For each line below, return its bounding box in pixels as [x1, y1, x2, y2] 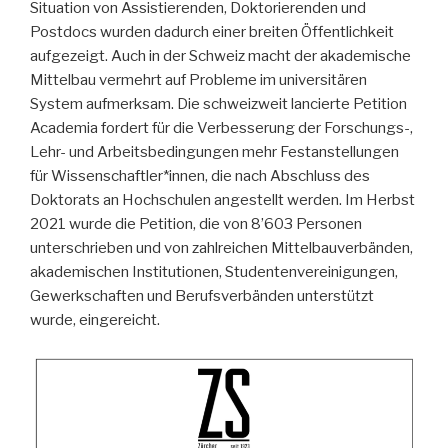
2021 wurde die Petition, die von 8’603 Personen [30, 214, 362, 233]
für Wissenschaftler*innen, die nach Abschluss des [30, 166, 370, 185]
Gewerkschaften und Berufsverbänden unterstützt [30, 286, 374, 305]
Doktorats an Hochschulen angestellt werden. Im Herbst [30, 190, 415, 209]
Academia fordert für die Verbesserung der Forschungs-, [30, 118, 413, 137]
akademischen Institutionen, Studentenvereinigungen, [30, 262, 398, 281]
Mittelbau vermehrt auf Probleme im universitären [30, 70, 367, 89]
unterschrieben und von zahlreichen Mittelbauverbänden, [30, 238, 413, 257]
